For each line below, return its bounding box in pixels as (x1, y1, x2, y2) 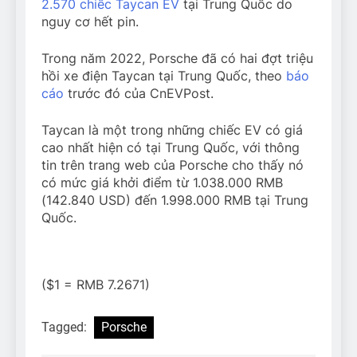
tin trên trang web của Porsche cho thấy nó (41, 156, 304, 173)
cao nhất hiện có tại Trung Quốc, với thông (41, 139, 300, 155)
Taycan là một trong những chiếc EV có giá (41, 121, 303, 138)
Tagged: (41, 319, 90, 335)
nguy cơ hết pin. (41, 13, 139, 29)
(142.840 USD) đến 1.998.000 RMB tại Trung (41, 191, 308, 208)
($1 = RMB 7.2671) (41, 276, 150, 292)
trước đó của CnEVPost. (64, 84, 214, 101)
